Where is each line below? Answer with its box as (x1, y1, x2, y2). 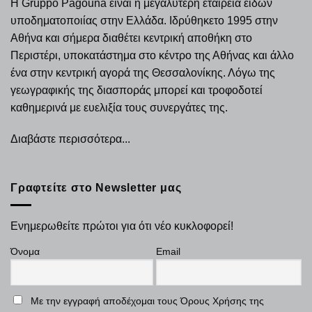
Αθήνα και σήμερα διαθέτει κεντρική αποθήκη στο (10, 31, 252, 44)
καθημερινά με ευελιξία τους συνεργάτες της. (10, 101, 228, 114)
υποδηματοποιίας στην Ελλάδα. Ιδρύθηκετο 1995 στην (10, 14, 278, 26)
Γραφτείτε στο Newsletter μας (10, 182, 182, 194)
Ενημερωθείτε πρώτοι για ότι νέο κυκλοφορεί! (10, 219, 233, 232)
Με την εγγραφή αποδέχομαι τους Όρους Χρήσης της (31, 295, 264, 307)
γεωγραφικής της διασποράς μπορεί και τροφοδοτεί (10, 84, 263, 96)
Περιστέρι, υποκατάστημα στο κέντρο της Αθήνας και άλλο (10, 49, 294, 61)
